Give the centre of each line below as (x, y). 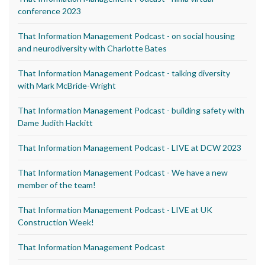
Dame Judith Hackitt (55, 122)
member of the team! (57, 185)
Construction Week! (56, 222)
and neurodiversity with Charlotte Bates (92, 48)
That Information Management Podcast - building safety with (131, 110)
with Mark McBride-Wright (67, 85)
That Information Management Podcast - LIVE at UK (115, 209)
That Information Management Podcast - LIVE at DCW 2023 (130, 147)
